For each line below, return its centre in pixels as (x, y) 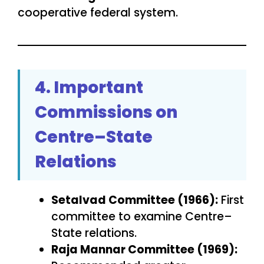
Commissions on (106, 113)
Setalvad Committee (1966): (135, 200)
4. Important (89, 88)
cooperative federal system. (98, 13)
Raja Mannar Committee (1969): (144, 250)
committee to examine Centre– (142, 217)
